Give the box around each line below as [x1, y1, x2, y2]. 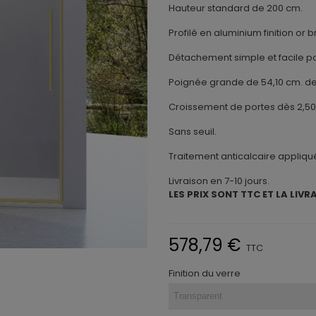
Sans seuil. [169, 125, 217, 138]
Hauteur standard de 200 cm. [169, 1, 303, 15]
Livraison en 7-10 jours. [169, 174, 269, 188]
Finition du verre [169, 267, 241, 280]
